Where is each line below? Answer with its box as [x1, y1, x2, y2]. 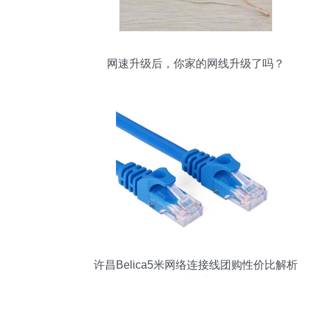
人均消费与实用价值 [146, 276, 246, 288]
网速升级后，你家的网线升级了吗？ [107, 58, 285, 69]
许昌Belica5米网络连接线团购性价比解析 [94, 259, 298, 271]
